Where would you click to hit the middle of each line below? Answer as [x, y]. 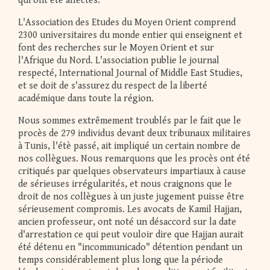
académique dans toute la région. [87, 99]
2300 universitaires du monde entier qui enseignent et [130, 36]
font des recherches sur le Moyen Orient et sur [116, 48]
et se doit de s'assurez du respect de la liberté [113, 86]
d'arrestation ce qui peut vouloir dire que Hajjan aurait [131, 235]
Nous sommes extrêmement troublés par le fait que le [130, 121]
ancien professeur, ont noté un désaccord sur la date [127, 222]
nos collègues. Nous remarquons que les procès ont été [134, 159]
